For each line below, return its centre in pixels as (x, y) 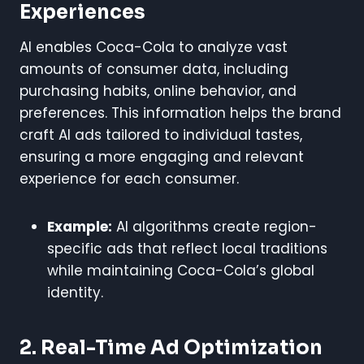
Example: (80, 226)
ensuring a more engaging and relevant (162, 156)
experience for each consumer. (129, 178)
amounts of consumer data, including (154, 69)
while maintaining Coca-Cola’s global (181, 270)
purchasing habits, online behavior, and (158, 91)
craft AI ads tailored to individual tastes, (161, 134)
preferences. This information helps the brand (180, 113)
